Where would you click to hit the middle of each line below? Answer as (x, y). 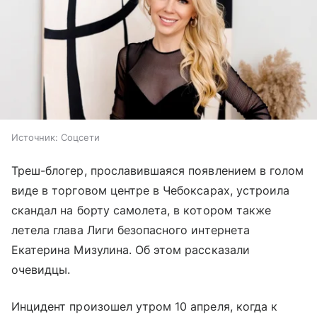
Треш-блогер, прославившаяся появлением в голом (158, 171)
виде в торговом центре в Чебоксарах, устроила (151, 191)
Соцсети (80, 138)
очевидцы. (41, 270)
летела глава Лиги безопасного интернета (131, 230)
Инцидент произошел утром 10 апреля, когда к (145, 307)
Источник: (35, 138)
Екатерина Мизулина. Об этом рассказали (131, 250)
